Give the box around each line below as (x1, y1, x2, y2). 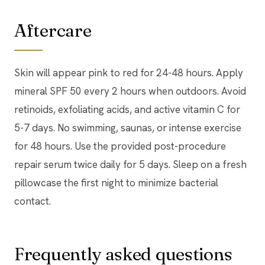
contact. (14, 194, 51, 208)
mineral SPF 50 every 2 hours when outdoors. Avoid (14, 84, 246, 98)
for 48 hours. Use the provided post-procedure (14, 139, 226, 153)
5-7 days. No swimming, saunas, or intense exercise (14, 121, 241, 134)
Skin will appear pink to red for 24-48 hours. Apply (14, 66, 243, 79)
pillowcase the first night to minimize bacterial (14, 176, 218, 189)
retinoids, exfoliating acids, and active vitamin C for (14, 102, 240, 116)
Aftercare (14, 19, 92, 41)
